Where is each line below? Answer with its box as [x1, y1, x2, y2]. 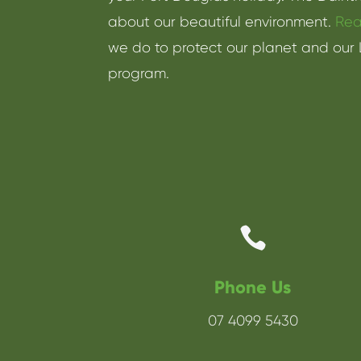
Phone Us [214, 276, 292, 299]
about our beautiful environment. [108, 13, 336, 30]
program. [108, 64, 170, 81]
